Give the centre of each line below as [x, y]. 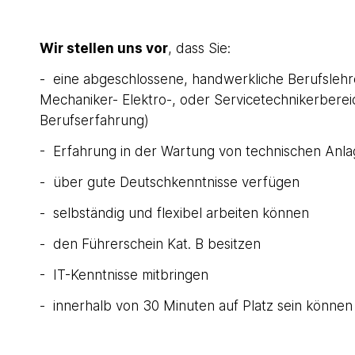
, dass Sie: [199, 48]
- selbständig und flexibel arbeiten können [174, 213]
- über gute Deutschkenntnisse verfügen [169, 182]
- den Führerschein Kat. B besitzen [150, 243]
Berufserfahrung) [94, 120]
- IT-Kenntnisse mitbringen [124, 274]
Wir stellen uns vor [103, 48]
